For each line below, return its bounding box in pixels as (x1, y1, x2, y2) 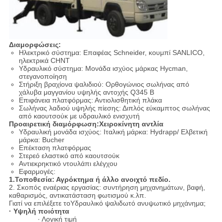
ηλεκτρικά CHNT (18, 56, 70, 64)
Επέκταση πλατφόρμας (18, 143, 91, 152)
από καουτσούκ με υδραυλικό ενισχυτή (18, 111, 140, 120)
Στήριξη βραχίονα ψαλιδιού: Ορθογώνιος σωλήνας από (18, 80, 189, 88)
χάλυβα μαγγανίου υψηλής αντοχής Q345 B (18, 88, 154, 96)
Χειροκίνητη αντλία (99, 119, 164, 128)
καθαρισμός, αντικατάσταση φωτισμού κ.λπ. (8, 191, 146, 199)
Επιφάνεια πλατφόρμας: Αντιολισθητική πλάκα (18, 96, 162, 104)
